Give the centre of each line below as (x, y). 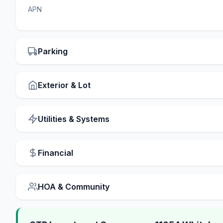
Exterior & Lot (64, 85)
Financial (56, 153)
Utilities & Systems (74, 119)
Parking (53, 51)
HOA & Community (74, 186)
